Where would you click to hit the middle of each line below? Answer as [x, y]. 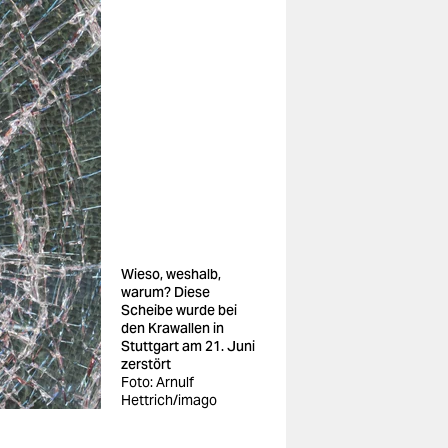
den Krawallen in [172, 328]
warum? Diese [165, 292]
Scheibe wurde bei [179, 310]
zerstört [146, 364]
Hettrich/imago [169, 400]
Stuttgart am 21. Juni [188, 346]
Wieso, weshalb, [171, 274]
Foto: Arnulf [157, 382]
